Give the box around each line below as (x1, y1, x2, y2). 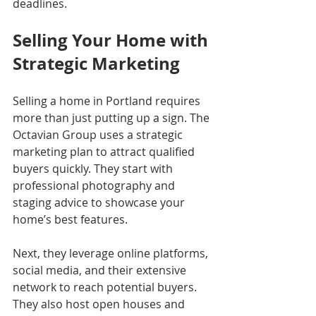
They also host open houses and (13, 296, 188, 312)
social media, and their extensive (13, 262, 189, 278)
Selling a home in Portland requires (13, 92, 203, 109)
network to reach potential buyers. (13, 279, 200, 295)
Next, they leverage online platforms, (13, 245, 211, 261)
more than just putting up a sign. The (13, 109, 212, 126)
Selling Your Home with (13, 28, 212, 52)
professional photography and (13, 177, 178, 193)
